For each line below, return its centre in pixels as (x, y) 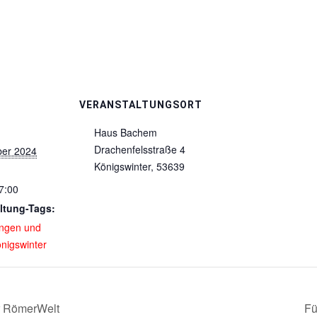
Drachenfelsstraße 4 (140, 149)
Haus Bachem (126, 132)
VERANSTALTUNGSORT (141, 105)
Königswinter (122, 166)
